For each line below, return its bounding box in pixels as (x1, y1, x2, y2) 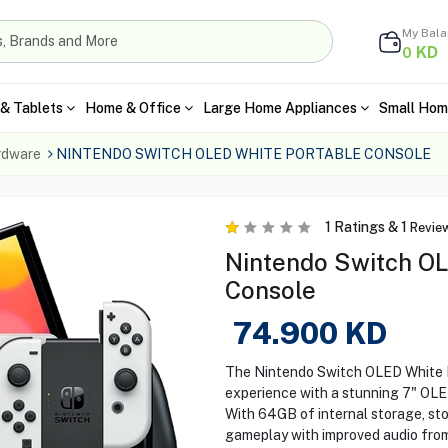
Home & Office (84, 99, 181, 116)
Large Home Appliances (202, 99, 357, 116)
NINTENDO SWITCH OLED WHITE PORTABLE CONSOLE (55, 146, 431, 162)
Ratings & (330, 219, 401, 235)
